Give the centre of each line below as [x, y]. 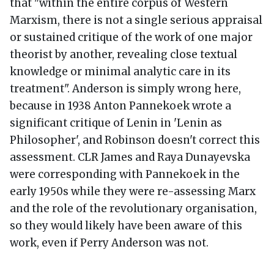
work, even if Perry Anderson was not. [109, 243]
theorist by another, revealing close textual [124, 54]
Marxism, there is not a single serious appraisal [136, 20]
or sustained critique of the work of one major [131, 37]
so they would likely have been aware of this [126, 225]
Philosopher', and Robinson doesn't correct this [135, 140]
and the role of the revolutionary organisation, [133, 208]
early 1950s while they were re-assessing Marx [133, 191]
